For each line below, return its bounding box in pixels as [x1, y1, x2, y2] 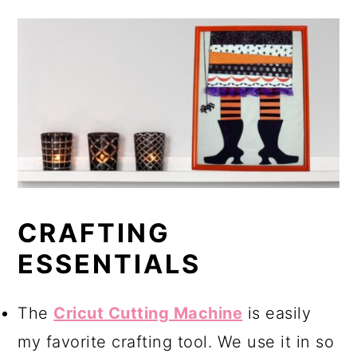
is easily [242, 303, 312, 323]
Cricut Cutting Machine [53, 303, 243, 323]
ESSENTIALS [18, 248, 202, 280]
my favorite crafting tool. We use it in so [18, 331, 335, 351]
